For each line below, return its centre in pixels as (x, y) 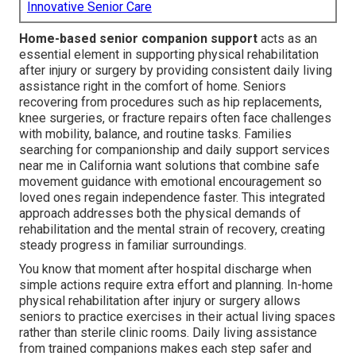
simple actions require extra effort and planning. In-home (176, 285)
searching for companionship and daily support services (174, 150)
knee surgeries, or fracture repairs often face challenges (175, 118)
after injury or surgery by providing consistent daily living (176, 71)
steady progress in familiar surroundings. (133, 246)
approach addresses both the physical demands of (160, 214)
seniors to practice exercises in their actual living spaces (177, 317)
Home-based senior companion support (138, 39)
